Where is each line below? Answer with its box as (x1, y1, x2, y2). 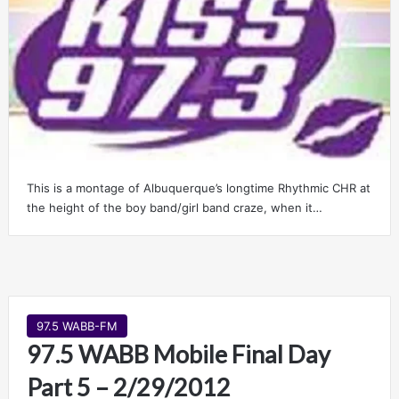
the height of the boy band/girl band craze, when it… (26, 199, 322, 215)
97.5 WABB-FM (36, 318, 118, 333)
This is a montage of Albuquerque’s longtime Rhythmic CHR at (26, 180, 370, 195)
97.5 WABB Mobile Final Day (26, 338, 330, 369)
